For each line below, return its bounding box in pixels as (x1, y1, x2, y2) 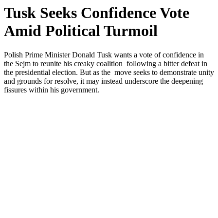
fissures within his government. (4, 85, 99, 94)
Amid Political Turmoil (4, 22, 158, 40)
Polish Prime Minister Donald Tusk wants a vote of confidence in (4, 50, 204, 59)
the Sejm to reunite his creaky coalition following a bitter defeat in (4, 59, 207, 68)
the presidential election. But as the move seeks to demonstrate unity (4, 68, 214, 76)
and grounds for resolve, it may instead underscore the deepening (4, 76, 203, 85)
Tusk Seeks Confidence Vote (4, 4, 189, 22)
